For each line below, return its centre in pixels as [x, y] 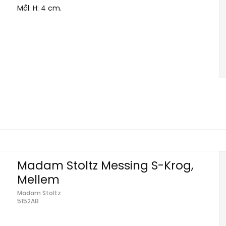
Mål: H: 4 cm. [40, 8]
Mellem [39, 179]
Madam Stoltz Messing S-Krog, [106, 165]
